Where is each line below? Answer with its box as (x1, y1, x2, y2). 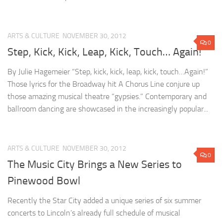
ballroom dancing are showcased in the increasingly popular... (7, 104, 208, 114)
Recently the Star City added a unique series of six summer (7, 196, 201, 206)
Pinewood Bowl (7, 174, 80, 188)
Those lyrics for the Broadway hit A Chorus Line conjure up (7, 79, 200, 89)
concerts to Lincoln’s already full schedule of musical (7, 208, 180, 218)
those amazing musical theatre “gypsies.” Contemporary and (7, 92, 207, 102)
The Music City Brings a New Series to (7, 158, 182, 171)
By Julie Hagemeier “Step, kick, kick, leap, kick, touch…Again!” (7, 67, 208, 77)
